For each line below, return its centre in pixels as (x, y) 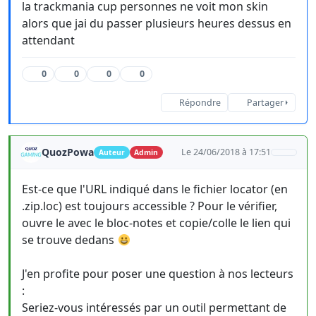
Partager (265, 103)
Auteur (111, 152)
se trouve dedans (69, 240)
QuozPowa (68, 152)
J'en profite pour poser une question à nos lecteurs (158, 274)
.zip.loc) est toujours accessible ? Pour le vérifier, (150, 206)
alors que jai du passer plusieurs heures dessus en (157, 23)
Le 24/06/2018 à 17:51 (226, 152)
